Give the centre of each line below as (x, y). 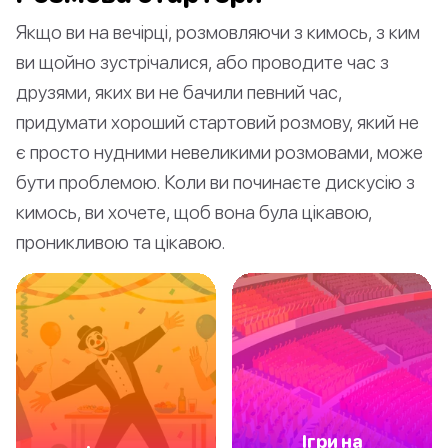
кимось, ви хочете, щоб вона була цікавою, (194, 211)
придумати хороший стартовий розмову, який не (217, 121)
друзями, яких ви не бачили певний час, (179, 91)
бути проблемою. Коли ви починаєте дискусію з (215, 181)
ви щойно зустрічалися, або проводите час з (202, 61)
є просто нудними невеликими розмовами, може (219, 151)
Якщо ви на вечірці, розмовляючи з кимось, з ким (218, 31)
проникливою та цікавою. (121, 241)
